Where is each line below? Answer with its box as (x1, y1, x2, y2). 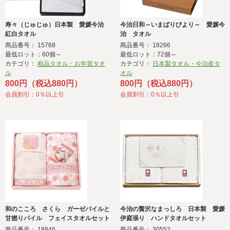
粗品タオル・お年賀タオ (37, 60, 105, 68)
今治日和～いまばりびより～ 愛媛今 (120, 21, 225, 29)
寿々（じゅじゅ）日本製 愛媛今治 (5, 21, 110, 29)
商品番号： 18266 (120, 42, 170, 49)
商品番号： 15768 (5, 42, 55, 49)
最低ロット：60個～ (5, 51, 62, 59)
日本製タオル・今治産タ (152, 60, 220, 68)
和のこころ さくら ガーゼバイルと (5, 205, 110, 213)
